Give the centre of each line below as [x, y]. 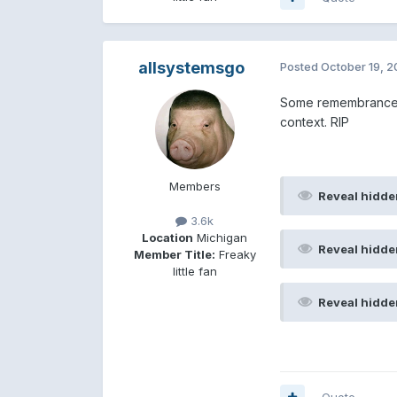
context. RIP [314, 121]
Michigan [221, 237]
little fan [195, 271]
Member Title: [174, 254]
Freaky [235, 254]
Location [168, 237]
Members [195, 186]
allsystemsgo [191, 67]
